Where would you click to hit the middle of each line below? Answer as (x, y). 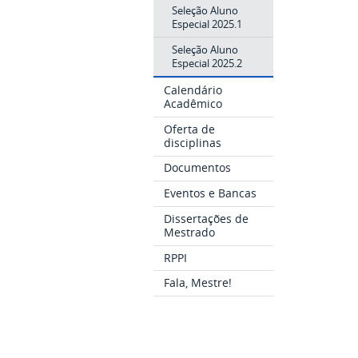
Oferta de (190, 129)
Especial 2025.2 (207, 63)
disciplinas (193, 142)
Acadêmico (193, 103)
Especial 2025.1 (207, 24)
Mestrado (190, 232)
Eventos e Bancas (211, 193)
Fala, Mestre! (198, 283)
